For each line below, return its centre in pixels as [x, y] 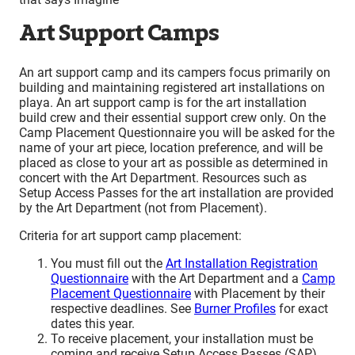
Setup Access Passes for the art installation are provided [176, 193]
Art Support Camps [119, 32]
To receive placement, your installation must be [182, 338]
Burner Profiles [235, 308]
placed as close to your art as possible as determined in [174, 162]
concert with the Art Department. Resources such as [163, 177]
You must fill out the [108, 263]
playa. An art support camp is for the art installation [163, 102]
